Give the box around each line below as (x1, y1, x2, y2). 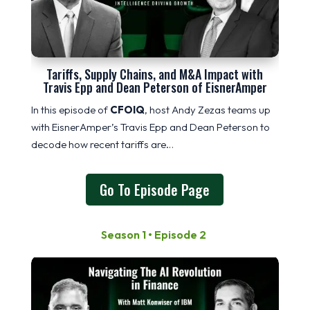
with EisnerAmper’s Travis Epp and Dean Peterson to (30, 120, 270, 134)
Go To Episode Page (100, 179, 210, 200)
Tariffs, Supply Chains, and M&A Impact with (46, 64, 264, 83)
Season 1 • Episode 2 (101, 227, 209, 241)
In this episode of (30, 102, 110, 116)
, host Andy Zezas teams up (144, 102, 271, 116)
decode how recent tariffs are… (30, 137, 174, 151)
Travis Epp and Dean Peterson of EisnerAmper (42, 77, 267, 96)
